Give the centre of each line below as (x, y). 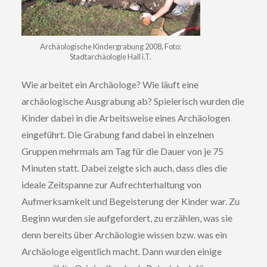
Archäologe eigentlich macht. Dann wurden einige (121, 251)
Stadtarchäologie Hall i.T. (111, 57)
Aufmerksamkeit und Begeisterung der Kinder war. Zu (130, 201)
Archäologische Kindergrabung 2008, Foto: (111, 46)
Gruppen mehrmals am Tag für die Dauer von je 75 (122, 151)
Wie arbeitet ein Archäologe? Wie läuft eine (110, 84)
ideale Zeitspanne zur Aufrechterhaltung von (111, 184)
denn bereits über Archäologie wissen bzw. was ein (124, 235)
